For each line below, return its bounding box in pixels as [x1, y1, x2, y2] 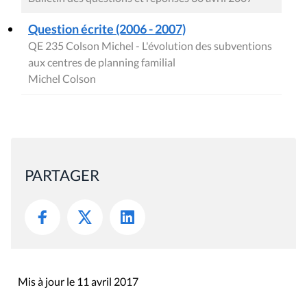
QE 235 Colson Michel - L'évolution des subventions [28, 38, 272, 52]
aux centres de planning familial [28, 55, 175, 69]
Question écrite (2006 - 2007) [28, 21, 186, 36]
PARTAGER [25, 165, 99, 184]
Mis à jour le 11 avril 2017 [18, 274, 138, 288]
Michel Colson [28, 71, 96, 85]
